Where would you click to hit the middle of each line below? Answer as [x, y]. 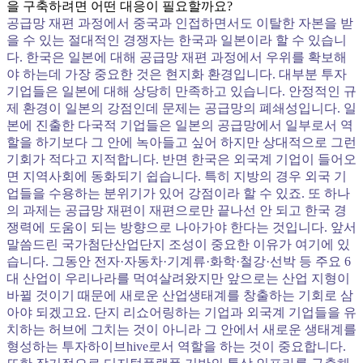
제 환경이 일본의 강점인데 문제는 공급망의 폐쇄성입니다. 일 [181, 108]
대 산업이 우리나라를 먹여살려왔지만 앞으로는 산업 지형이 [178, 278]
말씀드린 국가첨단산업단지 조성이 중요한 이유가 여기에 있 [178, 244]
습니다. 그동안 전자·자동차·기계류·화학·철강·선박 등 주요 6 [179, 261]
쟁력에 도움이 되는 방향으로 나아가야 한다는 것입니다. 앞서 [181, 227]
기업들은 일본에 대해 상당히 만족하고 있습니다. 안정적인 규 [181, 91]
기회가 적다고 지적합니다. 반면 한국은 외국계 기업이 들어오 [181, 159]
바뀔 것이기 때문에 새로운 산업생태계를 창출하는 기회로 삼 [180, 295]
